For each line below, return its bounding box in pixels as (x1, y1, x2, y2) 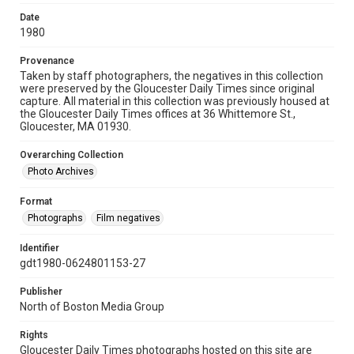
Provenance (20, 55, 74, 66)
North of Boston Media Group (20, 300, 164, 313)
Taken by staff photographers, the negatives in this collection (20, 70, 323, 82)
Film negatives (96, 213, 160, 224)
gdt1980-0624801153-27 (20, 257, 145, 269)
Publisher (20, 286, 62, 297)
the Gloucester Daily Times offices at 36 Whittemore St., (20, 107, 296, 120)
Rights (20, 330, 48, 341)
